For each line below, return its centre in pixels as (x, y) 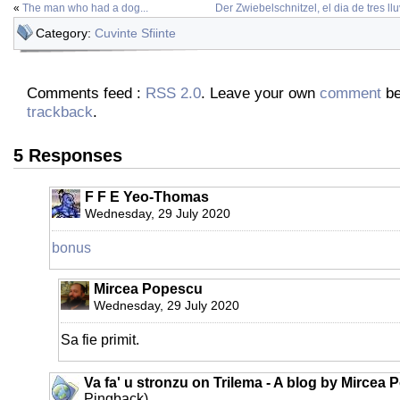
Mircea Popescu (148, 289)
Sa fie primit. (100, 340)
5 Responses (68, 156)
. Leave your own (260, 93)
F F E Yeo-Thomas (147, 197)
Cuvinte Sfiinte (135, 33)
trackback (60, 112)
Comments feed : (86, 93)
